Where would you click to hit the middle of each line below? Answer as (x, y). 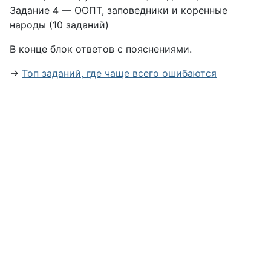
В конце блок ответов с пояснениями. (101, 49)
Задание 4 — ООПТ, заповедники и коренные (119, 10)
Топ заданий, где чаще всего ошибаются (119, 73)
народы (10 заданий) (59, 25)
